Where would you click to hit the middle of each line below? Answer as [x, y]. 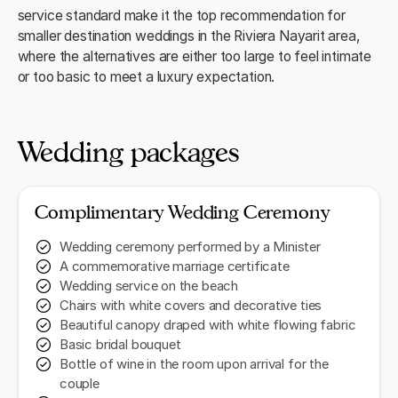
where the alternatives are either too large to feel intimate [195, 57]
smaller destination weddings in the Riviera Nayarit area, [189, 36]
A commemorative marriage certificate [175, 267]
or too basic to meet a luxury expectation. [146, 77]
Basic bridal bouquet [120, 345]
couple [80, 384]
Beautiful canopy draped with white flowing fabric [208, 326]
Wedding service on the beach [149, 287]
